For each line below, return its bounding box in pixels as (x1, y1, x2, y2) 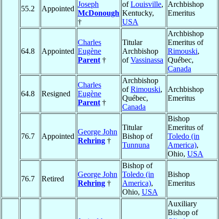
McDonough (78, 9, 119, 18)
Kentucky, (122, 9, 154, 18)
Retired (42, 175, 64, 183)
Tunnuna (122, 141, 150, 150)
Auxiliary (168, 199, 197, 208)
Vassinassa (131, 56, 163, 65)
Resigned (42, 89, 70, 98)
